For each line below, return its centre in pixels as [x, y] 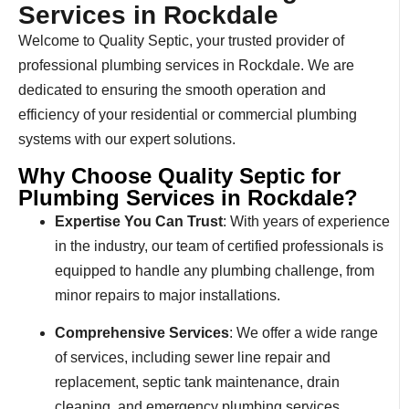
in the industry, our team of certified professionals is [219, 246]
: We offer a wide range [304, 333]
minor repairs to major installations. [168, 295]
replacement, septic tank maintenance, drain [197, 382]
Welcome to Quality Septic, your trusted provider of [181, 41]
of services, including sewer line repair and [193, 357]
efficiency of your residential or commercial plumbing [188, 115]
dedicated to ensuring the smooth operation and [172, 90]
